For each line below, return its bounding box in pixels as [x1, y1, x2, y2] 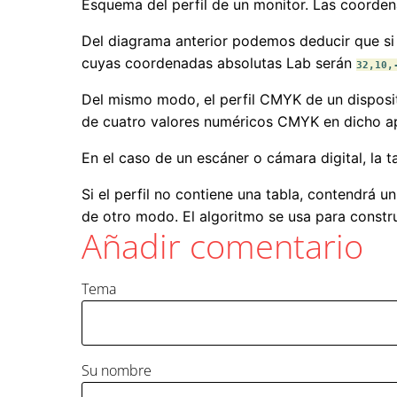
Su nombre [82, 361, 152, 381]
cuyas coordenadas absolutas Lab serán [82, 54, 356, 73]
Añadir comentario [82, 222, 363, 269]
